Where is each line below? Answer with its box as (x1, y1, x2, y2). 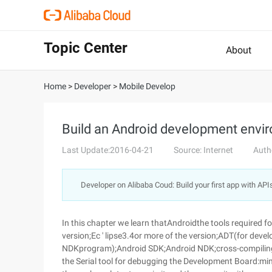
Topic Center (44, 39, 127, 56)
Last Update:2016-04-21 (62, 145, 154, 155)
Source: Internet (174, 145, 233, 155)
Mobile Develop (119, 81, 175, 91)
